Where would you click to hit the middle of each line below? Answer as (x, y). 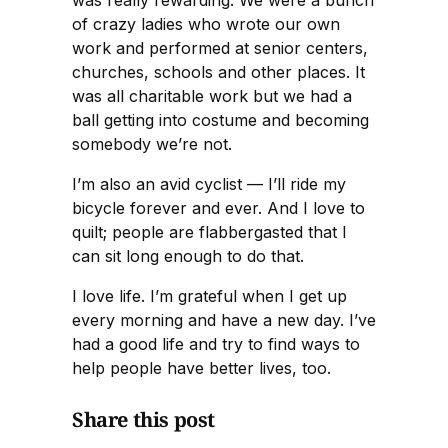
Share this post (143, 419)
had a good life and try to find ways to (216, 343)
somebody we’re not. (152, 143)
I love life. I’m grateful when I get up (209, 295)
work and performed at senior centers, (220, 47)
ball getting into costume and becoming (220, 119)
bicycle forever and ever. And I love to (218, 207)
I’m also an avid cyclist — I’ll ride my (209, 183)
